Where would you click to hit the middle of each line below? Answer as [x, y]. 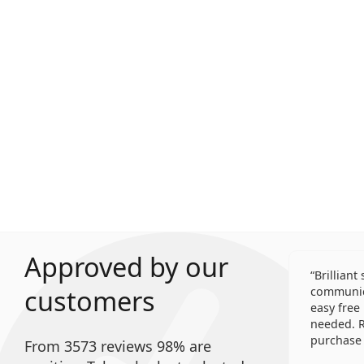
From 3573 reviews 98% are [118, 346]
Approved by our [126, 267]
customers [90, 301]
